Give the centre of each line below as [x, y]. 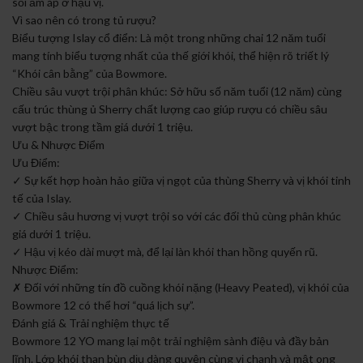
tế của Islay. [42, 199]
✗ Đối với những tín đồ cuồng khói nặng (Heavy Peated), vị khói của [181, 288]
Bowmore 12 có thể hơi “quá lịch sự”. [103, 305]
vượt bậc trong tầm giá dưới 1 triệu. [102, 127]
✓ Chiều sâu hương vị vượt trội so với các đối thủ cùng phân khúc [177, 216]
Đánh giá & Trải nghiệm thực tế [91, 323]
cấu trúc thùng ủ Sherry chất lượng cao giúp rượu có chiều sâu [170, 109]
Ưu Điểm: [36, 163]
